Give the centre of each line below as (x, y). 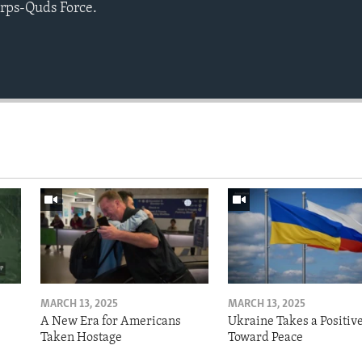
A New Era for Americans (110, 321)
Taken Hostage (81, 337)
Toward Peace (265, 337)
